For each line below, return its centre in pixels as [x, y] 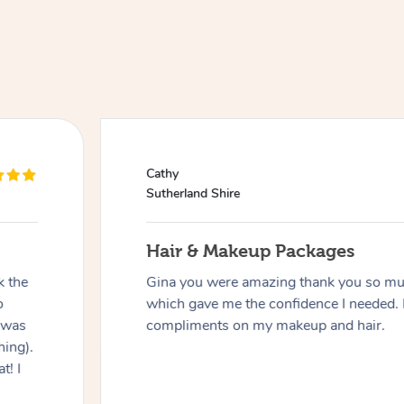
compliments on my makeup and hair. [266, 326]
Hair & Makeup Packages [251, 251]
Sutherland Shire [193, 194]
